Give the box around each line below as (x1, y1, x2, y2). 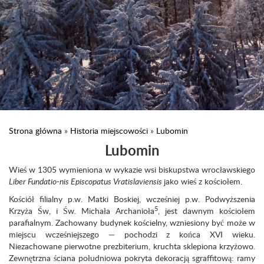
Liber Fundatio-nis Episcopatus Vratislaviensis (9, 176, 164, 187)
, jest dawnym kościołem (158, 205, 255, 216)
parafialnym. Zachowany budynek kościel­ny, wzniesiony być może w (9, 217, 255, 228)
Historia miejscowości (70, 125, 148, 136)
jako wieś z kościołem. (164, 176, 242, 187)
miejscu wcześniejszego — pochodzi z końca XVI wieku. (9, 229, 255, 240)
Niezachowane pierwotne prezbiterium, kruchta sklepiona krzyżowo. (9, 240, 255, 252)
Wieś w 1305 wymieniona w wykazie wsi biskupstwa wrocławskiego (9, 164, 255, 175)
